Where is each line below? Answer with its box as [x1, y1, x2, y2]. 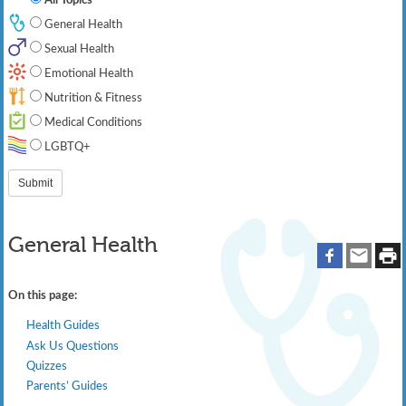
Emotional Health [42, 66, 134, 80]
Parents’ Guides [25, 380, 108, 393]
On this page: [8, 288, 78, 302]
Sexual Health [42, 42, 115, 55]
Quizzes [25, 360, 67, 373]
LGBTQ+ [42, 140, 92, 153]
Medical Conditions [42, 115, 143, 129]
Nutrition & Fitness [42, 91, 143, 104]
